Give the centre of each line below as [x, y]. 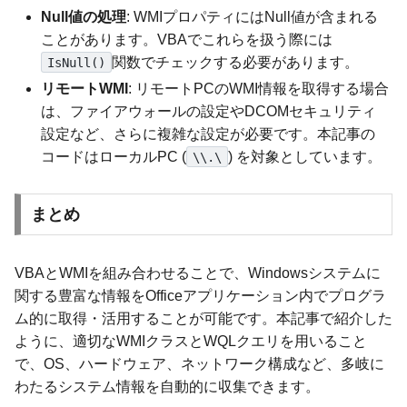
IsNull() [76, 62]
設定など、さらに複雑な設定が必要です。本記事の [208, 134]
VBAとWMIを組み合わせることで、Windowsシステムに [198, 273]
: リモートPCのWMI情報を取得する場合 [259, 88]
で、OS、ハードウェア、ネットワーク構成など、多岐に [199, 364]
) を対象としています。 [304, 156]
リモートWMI [85, 88]
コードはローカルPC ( [114, 156]
